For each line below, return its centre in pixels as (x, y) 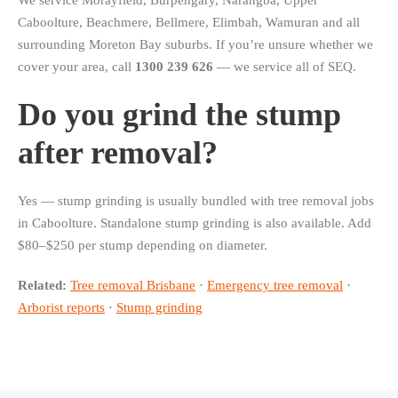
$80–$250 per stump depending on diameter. (143, 246)
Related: (42, 286)
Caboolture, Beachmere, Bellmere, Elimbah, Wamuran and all (189, 23)
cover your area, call (76, 67)
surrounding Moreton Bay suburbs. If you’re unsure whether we (195, 45)
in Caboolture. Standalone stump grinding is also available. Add (195, 223)
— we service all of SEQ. (285, 67)
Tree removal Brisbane (133, 286)
